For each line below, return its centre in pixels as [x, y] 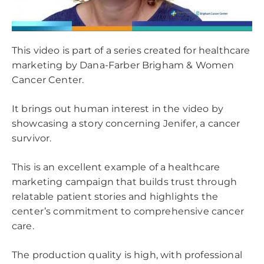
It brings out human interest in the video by [118, 108]
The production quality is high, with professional [127, 255]
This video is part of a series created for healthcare [131, 50]
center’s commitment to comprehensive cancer [128, 211]
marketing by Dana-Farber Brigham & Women [123, 65]
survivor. [33, 138]
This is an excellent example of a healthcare [116, 167]
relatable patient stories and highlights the [115, 196]
